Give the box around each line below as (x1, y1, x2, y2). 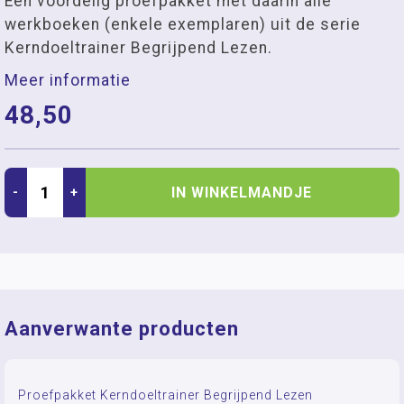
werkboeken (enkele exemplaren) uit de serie (5, 15, 361, 33)
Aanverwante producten (5, 317, 239, 340)
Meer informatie (5, 71, 131, 89)
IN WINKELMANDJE (171, 183, 312, 201)
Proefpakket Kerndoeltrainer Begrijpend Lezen (18, 387, 313, 402)
